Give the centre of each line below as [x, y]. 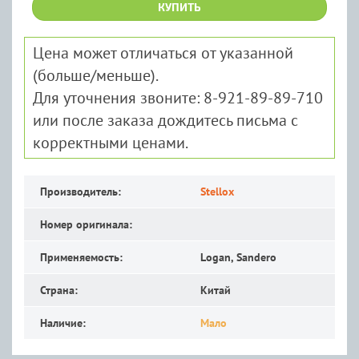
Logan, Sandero [238, 258]
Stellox [217, 192]
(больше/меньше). [96, 76]
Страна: [59, 290]
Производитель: [81, 192]
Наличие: [63, 323]
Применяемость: [81, 258]
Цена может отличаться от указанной [163, 53]
